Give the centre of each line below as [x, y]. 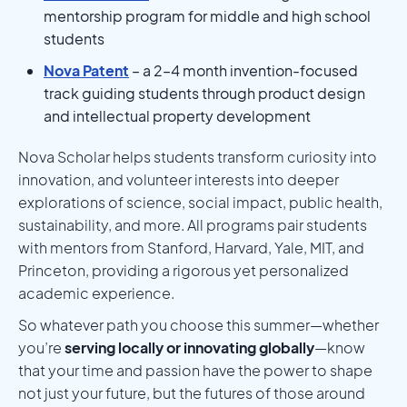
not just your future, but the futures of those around [192, 392]
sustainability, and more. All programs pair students [193, 224]
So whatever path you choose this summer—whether [199, 324]
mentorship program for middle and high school [207, 15]
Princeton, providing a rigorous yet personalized [184, 270]
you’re [41, 347]
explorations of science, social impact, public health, [200, 202]
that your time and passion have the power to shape [195, 370]
